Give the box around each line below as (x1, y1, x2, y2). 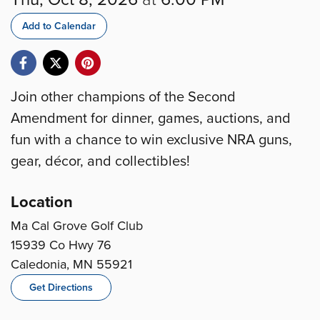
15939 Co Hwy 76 (11, 237, 111, 253)
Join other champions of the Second (11, 89, 236, 106)
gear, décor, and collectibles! (11, 153, 190, 170)
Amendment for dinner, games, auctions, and (11, 110, 291, 127)
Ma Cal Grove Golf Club (11, 218, 143, 234)
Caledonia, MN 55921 (11, 256, 132, 272)
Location (11, 193, 73, 211)
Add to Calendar (22, 20, 96, 32)
